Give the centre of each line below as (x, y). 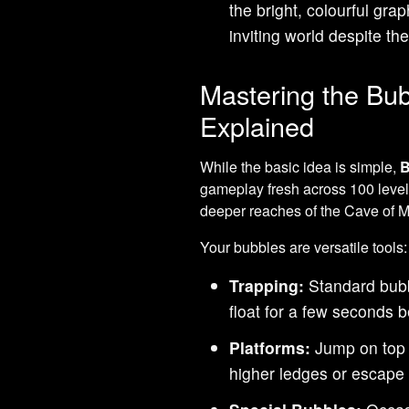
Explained (257, 125)
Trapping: (267, 285)
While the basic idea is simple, (300, 166)
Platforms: (270, 347)
